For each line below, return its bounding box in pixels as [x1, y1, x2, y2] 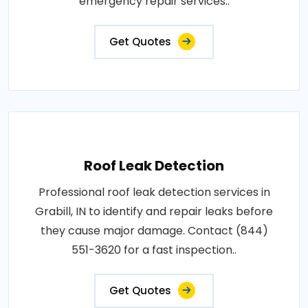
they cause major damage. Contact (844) [40, 222, 268, 239]
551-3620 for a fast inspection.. [71, 241, 236, 258]
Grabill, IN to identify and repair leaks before [35, 203, 273, 219]
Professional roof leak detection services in [38, 184, 270, 200]
